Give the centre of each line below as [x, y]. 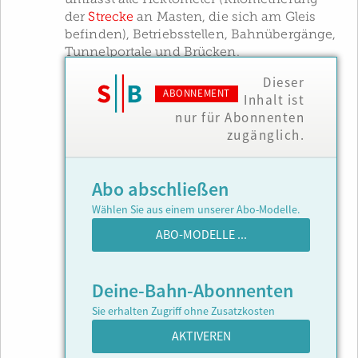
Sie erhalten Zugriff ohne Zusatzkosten [183, 312]
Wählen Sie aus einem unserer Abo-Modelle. [196, 210]
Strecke [111, 17]
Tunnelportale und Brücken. [152, 52]
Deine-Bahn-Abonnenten [193, 291]
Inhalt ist [274, 100]
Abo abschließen [160, 190]
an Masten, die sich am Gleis [225, 17]
